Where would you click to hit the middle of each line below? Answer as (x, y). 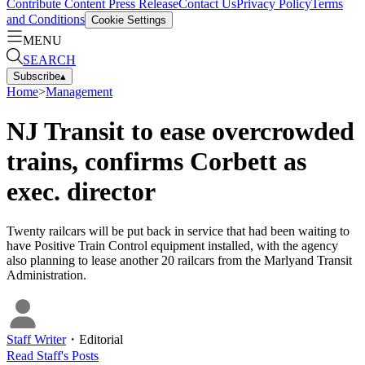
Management (79, 91)
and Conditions (46, 19)
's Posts (80, 356)
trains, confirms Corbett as (156, 161)
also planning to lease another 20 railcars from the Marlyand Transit (179, 261)
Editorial (101, 340)
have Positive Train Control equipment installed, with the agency (172, 246)
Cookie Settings (129, 20)
